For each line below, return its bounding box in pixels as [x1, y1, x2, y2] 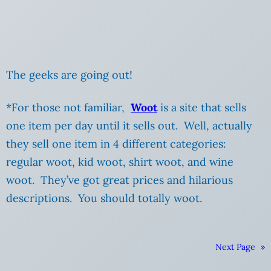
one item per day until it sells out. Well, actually [6, 119, 252, 133]
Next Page [215, 241, 255, 253]
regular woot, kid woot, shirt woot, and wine [6, 155, 233, 169]
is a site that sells [160, 100, 246, 115]
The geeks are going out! [6, 68, 132, 82]
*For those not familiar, [6, 100, 131, 115]
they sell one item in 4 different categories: [6, 137, 226, 151]
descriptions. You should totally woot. [6, 191, 202, 206]
